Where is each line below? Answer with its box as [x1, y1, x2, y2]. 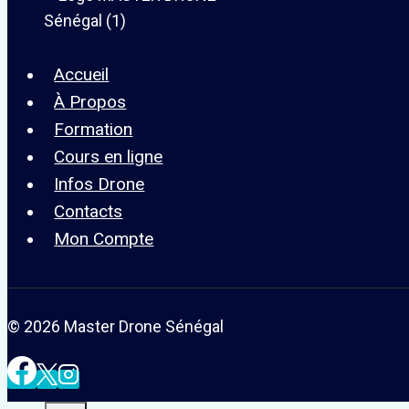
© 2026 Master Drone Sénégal [7, 316, 224, 336]
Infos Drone [54, 173, 145, 194]
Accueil [54, 63, 110, 85]
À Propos [54, 90, 127, 112]
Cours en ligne [54, 145, 163, 167]
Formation [54, 118, 133, 140]
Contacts [54, 200, 123, 222]
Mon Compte [54, 227, 154, 249]
